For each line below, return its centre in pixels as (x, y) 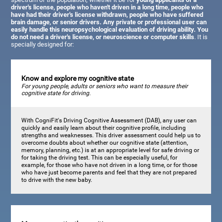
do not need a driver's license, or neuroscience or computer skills (103, 37)
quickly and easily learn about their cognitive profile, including (103, 128)
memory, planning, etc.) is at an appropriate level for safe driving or (110, 150)
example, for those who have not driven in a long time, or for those (109, 165)
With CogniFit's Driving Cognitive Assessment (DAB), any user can (109, 120)
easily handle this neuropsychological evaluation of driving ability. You (110, 30)
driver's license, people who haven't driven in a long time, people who (107, 7)
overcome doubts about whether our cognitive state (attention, (104, 142)
